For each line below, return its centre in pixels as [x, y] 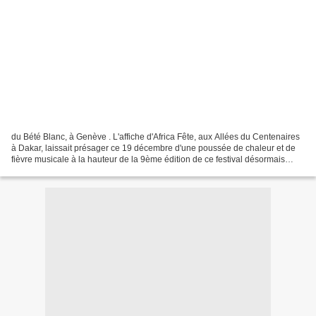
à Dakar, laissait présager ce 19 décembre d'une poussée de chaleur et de [153, 148]
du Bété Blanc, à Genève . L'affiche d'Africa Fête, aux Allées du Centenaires [156, 136]
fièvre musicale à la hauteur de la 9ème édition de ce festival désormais [148, 159]
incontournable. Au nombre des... [75, 170]
